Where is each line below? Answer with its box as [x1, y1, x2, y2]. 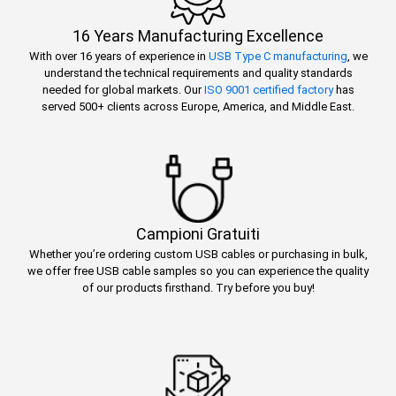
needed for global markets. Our [42, 82, 204, 96]
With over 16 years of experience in [28, 49, 209, 63]
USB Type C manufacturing [208, 49, 347, 63]
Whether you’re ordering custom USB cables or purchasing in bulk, [28, 247, 368, 262]
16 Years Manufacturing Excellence [72, 26, 324, 45]
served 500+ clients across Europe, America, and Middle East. [42, 99, 354, 113]
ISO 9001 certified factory [203, 82, 333, 96]
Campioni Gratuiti [136, 225, 260, 244]
